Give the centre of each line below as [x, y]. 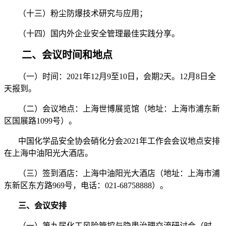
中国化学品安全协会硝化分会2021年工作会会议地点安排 [112, 141]
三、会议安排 [41, 206]
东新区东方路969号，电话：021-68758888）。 [86, 186]
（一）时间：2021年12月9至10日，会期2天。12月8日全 [110, 77]
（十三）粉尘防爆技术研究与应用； [76, 14]
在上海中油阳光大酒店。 [48, 153]
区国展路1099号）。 [40, 121]
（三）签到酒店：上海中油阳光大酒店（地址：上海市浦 [112, 174]
